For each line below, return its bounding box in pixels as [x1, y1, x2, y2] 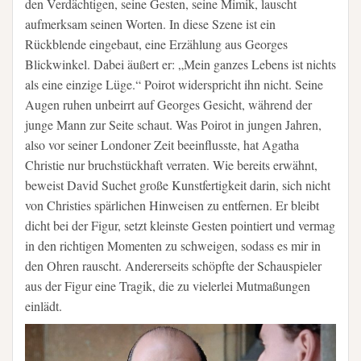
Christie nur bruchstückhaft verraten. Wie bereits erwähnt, [25, 156, 317, 173]
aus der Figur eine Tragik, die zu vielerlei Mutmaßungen [25, 277, 310, 294]
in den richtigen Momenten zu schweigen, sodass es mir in [25, 237, 321, 254]
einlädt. [25, 297, 62, 314]
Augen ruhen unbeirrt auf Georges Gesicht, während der [25, 96, 312, 113]
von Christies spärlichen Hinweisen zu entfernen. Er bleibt [25, 197, 319, 214]
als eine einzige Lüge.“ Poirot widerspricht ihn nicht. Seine [25, 76, 323, 93]
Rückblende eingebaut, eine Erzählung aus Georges [25, 35, 288, 52]
